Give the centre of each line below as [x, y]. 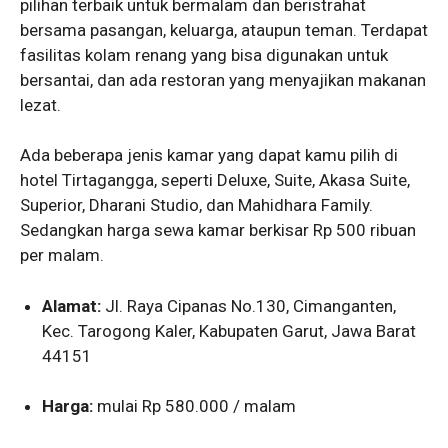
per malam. [62, 255]
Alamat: [72, 305]
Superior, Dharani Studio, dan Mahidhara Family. [196, 205]
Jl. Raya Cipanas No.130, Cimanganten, [249, 305]
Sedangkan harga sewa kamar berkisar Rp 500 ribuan [218, 230]
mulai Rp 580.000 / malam [195, 406]
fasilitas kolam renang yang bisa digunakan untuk [204, 54]
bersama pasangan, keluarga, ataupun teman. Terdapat [224, 29]
